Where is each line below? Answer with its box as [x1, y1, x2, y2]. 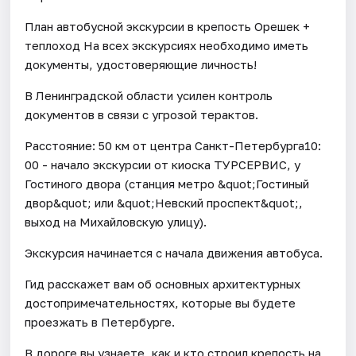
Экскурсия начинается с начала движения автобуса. [25, 245, 323, 260]
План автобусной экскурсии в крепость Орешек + [25, 18, 311, 33]
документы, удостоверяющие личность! [25, 56, 257, 72]
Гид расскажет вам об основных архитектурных [25, 276, 301, 291]
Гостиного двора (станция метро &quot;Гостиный [25, 176, 310, 191]
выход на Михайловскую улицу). [25, 214, 207, 229]
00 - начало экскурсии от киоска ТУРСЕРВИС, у [25, 157, 301, 172]
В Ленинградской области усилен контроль [25, 87, 273, 103]
